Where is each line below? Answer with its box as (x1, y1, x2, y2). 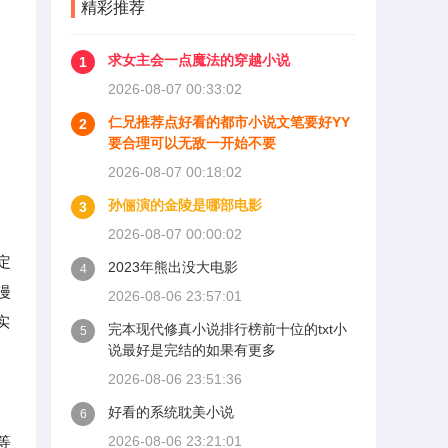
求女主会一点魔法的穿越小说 (108, 52, 290, 68)
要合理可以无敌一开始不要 (108, 135, 276, 151)
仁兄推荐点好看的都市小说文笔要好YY (108, 114, 350, 130)
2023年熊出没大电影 (108, 259, 238, 275)
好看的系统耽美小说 (108, 404, 234, 420)
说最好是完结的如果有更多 (108, 342, 276, 358)
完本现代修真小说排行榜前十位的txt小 (108, 321, 347, 337)
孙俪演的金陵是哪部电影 (108, 197, 262, 213)
